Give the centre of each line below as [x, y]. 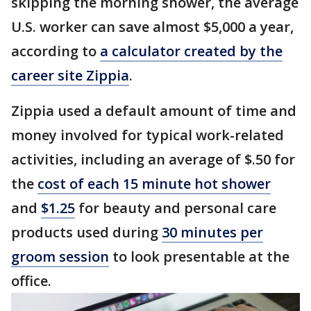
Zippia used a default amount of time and [154, 111]
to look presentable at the [199, 257]
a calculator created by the [191, 51]
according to [56, 51]
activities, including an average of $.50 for [153, 159]
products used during [86, 232]
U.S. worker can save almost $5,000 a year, [152, 27]
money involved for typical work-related [148, 135]
